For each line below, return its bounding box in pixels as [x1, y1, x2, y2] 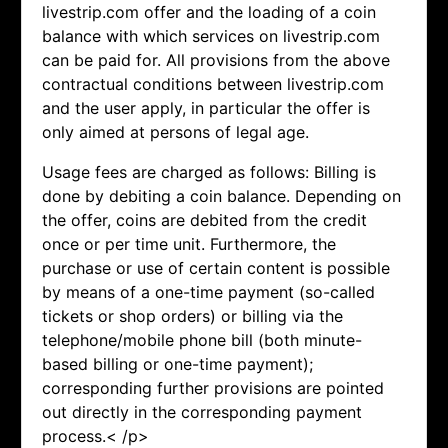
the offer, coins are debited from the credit [42, 210, 367, 231]
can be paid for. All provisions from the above [42, 50, 390, 71]
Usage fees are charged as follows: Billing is [42, 162, 376, 183]
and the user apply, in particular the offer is [42, 98, 370, 119]
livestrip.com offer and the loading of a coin [42, 2, 376, 23]
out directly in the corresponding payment [42, 402, 362, 423]
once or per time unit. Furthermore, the [42, 234, 336, 255]
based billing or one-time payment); [42, 354, 313, 375]
